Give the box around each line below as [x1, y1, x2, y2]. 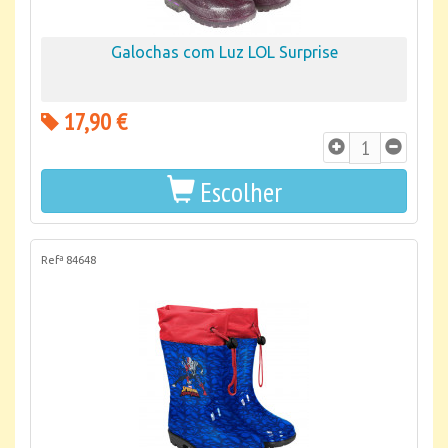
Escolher [199, 173, 282, 210]
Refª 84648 [41, 254, 96, 266]
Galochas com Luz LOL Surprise [110, 43, 338, 61]
